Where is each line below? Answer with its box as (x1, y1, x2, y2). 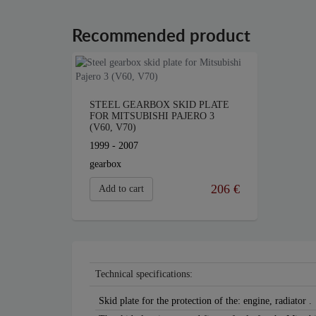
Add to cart (99, 183, 144, 195)
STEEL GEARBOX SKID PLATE (90, 99, 229, 111)
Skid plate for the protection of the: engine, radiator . (99, 296, 312, 307)
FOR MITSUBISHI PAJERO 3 (90, 111, 214, 122)
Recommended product (72, 28, 250, 46)
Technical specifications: (95, 269, 193, 280)
